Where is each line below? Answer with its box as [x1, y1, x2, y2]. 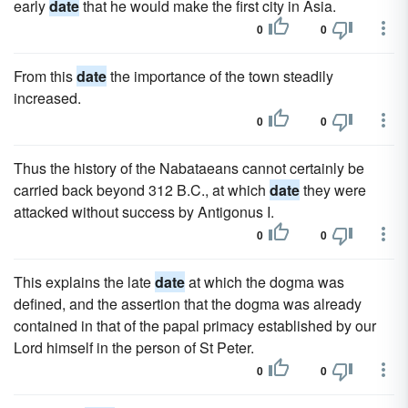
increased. [14, 87, 81, 108]
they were [300, 179, 366, 200]
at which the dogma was [185, 271, 344, 292]
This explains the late [14, 271, 155, 292]
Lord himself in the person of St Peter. [14, 337, 254, 358]
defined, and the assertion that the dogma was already [14, 293, 362, 314]
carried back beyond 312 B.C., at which [14, 179, 270, 200]
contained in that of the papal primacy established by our [14, 315, 376, 336]
